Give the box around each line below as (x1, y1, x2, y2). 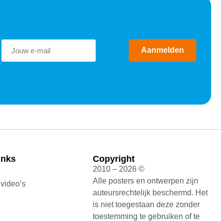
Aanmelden (141, 46, 184, 55)
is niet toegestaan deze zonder (93, 200, 200, 209)
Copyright (93, 154, 135, 164)
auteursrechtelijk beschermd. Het (93, 188, 208, 197)
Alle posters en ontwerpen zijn (93, 177, 199, 185)
